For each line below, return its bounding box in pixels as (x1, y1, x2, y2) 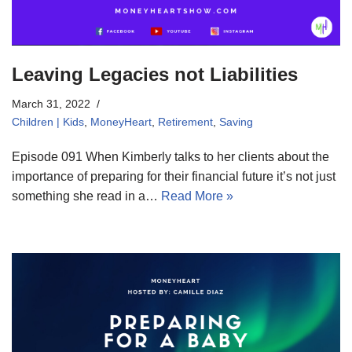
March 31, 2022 (12, 97, 90, 110)
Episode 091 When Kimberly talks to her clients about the (12, 149, 329, 163)
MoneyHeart (90, 115, 152, 128)
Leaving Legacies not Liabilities (12, 63, 298, 85)
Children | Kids (12, 115, 84, 128)
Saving (219, 115, 253, 128)
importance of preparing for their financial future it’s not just (12, 169, 335, 183)
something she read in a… (12, 189, 161, 203)
